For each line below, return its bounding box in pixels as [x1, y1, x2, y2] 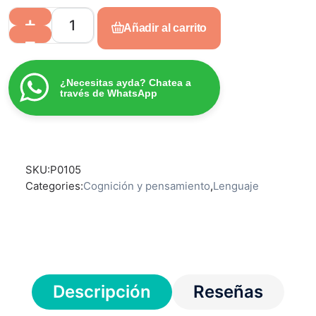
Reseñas [193, 281, 263, 303]
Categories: [25, 179, 83, 193]
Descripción [53, 281, 151, 303]
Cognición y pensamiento [83, 179, 210, 193]
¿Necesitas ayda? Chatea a [60, 76, 191, 88]
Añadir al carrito [123, 22, 207, 35]
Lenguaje [213, 179, 259, 193]
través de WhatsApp [60, 87, 157, 99]
